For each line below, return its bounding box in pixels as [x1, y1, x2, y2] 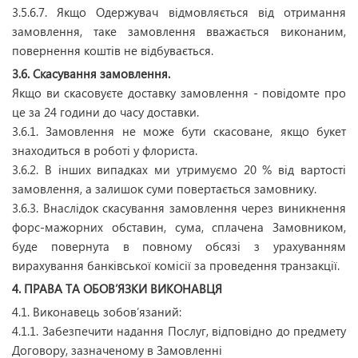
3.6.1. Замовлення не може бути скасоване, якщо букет [12, 123, 346, 139]
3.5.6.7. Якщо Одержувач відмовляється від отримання [12, 4, 346, 20]
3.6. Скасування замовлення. [12, 66, 170, 82]
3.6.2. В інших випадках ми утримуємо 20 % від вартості [12, 161, 346, 177]
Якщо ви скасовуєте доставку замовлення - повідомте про [12, 85, 346, 101]
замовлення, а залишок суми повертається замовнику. [12, 181, 316, 197]
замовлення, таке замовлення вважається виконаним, [12, 23, 346, 39]
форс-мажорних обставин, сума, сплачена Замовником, [12, 219, 346, 235]
